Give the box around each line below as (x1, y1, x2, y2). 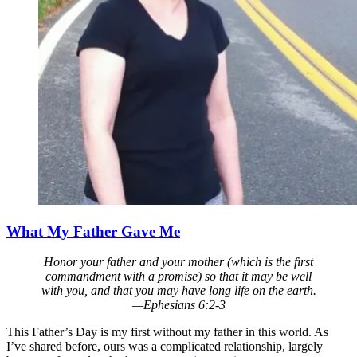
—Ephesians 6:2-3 (131, 298, 226, 312)
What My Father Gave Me (6, 222, 180, 240)
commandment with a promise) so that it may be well (45, 269, 312, 284)
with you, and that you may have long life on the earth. (41, 284, 316, 298)
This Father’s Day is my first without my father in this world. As (6, 325, 328, 339)
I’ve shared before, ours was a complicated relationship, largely (6, 339, 323, 354)
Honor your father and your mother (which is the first (44, 255, 313, 269)
